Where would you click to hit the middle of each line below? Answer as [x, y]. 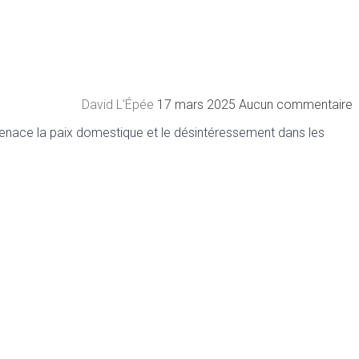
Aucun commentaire [296, 104]
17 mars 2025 [198, 104]
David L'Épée [119, 104]
